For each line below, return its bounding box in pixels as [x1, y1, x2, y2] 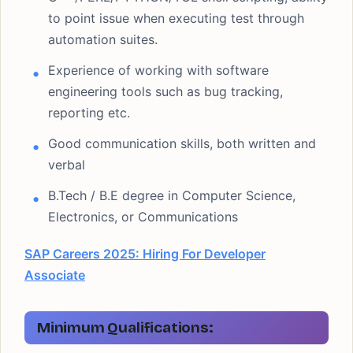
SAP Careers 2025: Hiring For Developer [24, 246, 266, 262]
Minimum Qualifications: [37, 318, 214, 336]
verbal [48, 157, 85, 173]
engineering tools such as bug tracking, [48, 84, 283, 99]
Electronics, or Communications [48, 209, 238, 225]
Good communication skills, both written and [48, 136, 316, 151]
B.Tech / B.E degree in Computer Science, [48, 188, 295, 203]
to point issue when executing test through [48, 10, 304, 26]
